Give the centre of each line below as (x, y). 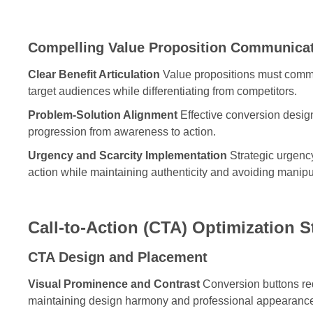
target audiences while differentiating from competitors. (162, 91)
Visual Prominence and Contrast (114, 284)
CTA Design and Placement (118, 257)
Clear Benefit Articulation (94, 74)
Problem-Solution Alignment (103, 115)
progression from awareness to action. (122, 131)
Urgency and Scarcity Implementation (128, 155)
